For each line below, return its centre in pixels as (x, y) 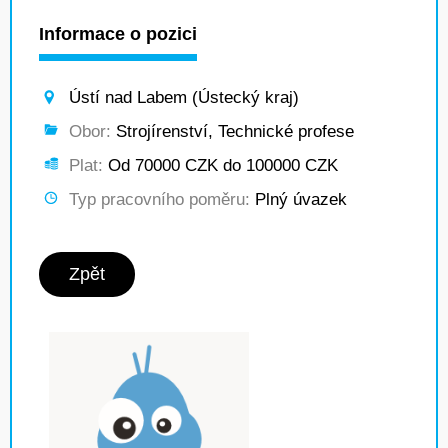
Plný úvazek (298, 199)
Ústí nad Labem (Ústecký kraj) (184, 97)
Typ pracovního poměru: (159, 199)
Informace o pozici (118, 34)
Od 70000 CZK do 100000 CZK (220, 165)
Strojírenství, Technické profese (232, 131)
